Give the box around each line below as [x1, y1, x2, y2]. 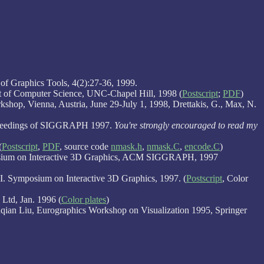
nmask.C [147, 141, 180, 151]
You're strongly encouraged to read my [114, 120, 258, 130]
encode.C [184, 141, 220, 151]
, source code [60, 141, 111, 151]
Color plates [61, 194, 106, 204]
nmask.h [111, 141, 142, 151]
